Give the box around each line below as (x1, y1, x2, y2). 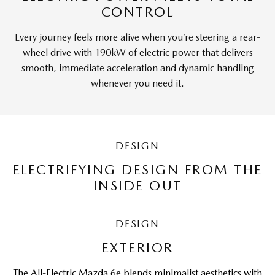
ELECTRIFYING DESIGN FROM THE (12, 161, 263, 177)
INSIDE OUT (93, 177, 182, 193)
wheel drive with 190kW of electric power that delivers (22, 47, 253, 58)
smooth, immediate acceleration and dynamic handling (21, 62, 254, 74)
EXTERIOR (101, 239, 174, 255)
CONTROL (101, 4, 174, 20)
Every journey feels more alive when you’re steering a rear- (15, 31, 260, 43)
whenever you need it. (91, 77, 184, 89)
